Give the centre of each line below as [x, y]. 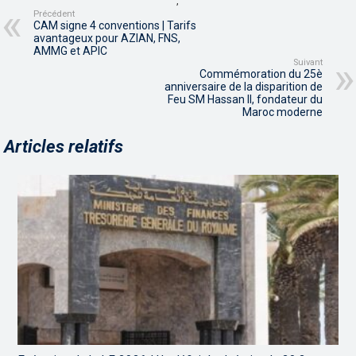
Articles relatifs [64, 146]
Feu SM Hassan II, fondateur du [245, 99]
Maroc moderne [282, 112]
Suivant [308, 62]
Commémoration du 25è [261, 74]
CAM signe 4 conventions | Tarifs [115, 25]
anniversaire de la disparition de [243, 86]
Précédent [54, 14]
